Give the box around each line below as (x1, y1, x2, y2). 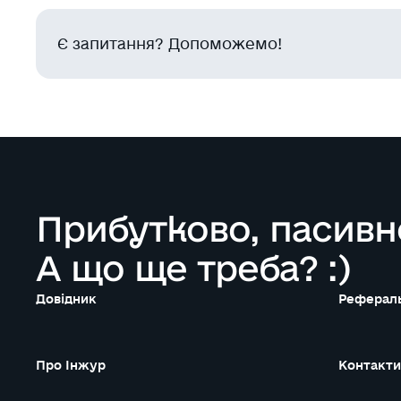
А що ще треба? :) (36, 248, 351, 287)
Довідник (36, 292, 97, 306)
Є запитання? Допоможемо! (57, 35, 282, 52)
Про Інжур (36, 358, 106, 372)
